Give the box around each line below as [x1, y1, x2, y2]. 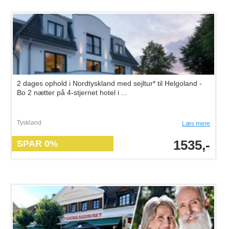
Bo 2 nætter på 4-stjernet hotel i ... [17, 88, 127, 97]
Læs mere [182, 120, 210, 127]
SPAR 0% [17, 139, 58, 149]
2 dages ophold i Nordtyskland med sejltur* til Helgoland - [17, 79, 202, 87]
